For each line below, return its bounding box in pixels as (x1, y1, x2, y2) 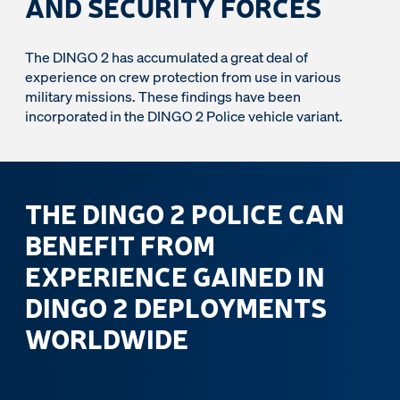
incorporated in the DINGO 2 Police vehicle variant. (25, 106, 343, 126)
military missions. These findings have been (25, 87, 301, 106)
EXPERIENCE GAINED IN (25, 258, 325, 293)
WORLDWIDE (25, 321, 188, 355)
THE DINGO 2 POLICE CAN (25, 196, 345, 230)
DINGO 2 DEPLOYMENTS (25, 289, 327, 324)
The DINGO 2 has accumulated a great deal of (25, 47, 308, 67)
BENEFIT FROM (25, 227, 215, 262)
